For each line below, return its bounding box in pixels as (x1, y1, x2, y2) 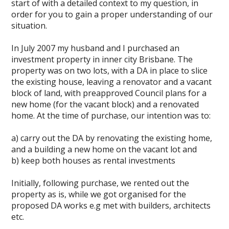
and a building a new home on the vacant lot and (11, 144, 197, 155)
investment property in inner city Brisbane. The (11, 54, 193, 65)
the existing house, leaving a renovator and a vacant (11, 76, 212, 87)
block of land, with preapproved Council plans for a (11, 87, 207, 99)
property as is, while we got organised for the (11, 189, 187, 200)
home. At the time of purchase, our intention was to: (11, 110, 211, 121)
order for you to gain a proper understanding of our (11, 9, 213, 20)
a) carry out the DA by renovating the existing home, (11, 132, 213, 144)
